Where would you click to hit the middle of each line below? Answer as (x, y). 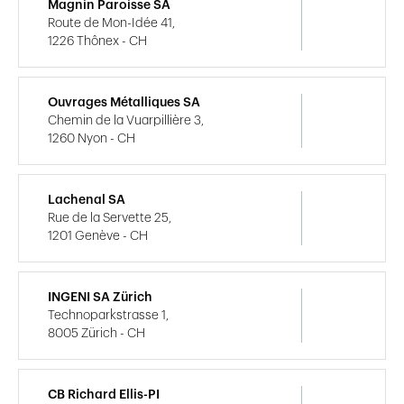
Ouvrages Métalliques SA (124, 102)
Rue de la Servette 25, (110, 218)
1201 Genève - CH (98, 236)
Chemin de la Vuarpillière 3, (126, 120)
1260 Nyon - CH (92, 138)
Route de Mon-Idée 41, (111, 23)
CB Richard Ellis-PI (104, 395)
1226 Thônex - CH (97, 41)
